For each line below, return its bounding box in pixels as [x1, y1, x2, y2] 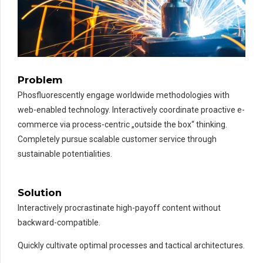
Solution [18, 187, 62, 199]
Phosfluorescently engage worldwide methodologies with [18, 90, 230, 100]
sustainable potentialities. [18, 149, 112, 159]
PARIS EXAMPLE [63, 179, 107, 186]
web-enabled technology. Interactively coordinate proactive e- [18, 105, 245, 115]
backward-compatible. [18, 218, 100, 228]
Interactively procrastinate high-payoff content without [18, 203, 221, 213]
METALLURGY [137, 179, 174, 186]
